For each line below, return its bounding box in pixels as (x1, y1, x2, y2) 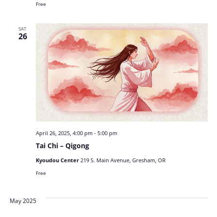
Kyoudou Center (35, 156, 80, 164)
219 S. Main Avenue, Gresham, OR (80, 156, 166, 164)
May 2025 (9, 197, 36, 205)
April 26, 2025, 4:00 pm (35, 129, 93, 137)
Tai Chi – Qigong (35, 141, 89, 151)
